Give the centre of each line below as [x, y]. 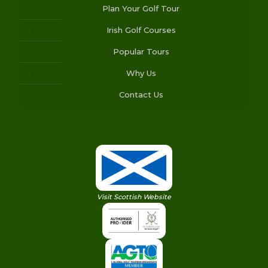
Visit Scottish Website [134, 197]
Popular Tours [141, 51]
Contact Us [141, 95]
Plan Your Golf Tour [141, 8]
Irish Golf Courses [141, 30]
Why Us [141, 73]
